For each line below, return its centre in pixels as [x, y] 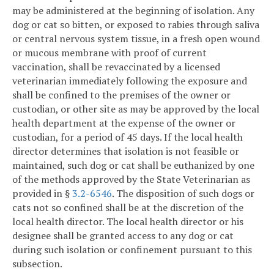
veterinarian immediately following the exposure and [130, 81]
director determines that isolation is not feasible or [126, 151]
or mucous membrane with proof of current [109, 53]
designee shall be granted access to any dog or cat [123, 236]
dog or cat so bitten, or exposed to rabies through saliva [136, 25]
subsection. [37, 264]
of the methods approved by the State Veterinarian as [131, 180]
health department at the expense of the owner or [124, 123]
